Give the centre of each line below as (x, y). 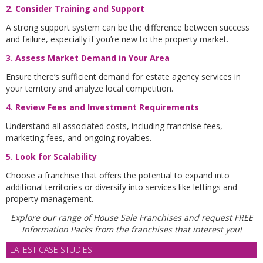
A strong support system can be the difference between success (128, 27)
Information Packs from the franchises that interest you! (131, 229)
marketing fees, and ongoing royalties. (79, 137)
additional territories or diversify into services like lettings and (122, 187)
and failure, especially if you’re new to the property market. (117, 39)
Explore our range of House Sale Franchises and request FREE (131, 217)
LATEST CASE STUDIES (51, 249)
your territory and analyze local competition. (90, 88)
